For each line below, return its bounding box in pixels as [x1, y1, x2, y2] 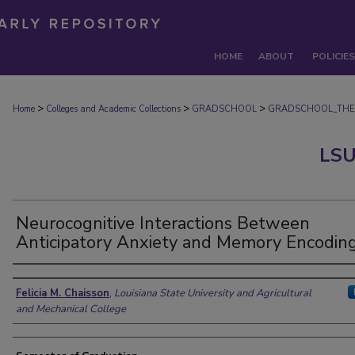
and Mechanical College [16, 302, 126, 316]
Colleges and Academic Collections [46, 103, 181, 115]
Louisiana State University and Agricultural [114, 286, 311, 300]
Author [13, 269, 65, 290]
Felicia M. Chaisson [16, 286, 109, 300]
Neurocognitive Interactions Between [16, 212, 310, 235]
